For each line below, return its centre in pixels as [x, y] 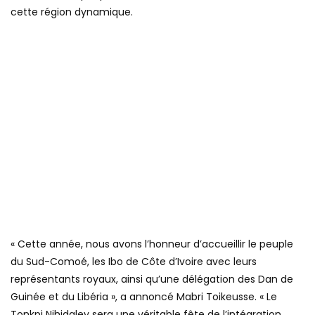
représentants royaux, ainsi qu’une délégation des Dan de [152, 279]
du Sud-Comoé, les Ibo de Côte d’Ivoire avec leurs [134, 261]
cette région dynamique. [72, 12]
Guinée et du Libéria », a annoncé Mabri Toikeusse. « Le [144, 296]
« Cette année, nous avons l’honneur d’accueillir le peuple [152, 244]
